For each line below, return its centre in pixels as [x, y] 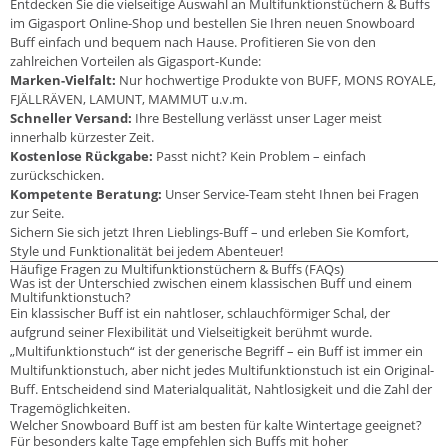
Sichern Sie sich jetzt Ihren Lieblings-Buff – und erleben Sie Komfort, [209, 232]
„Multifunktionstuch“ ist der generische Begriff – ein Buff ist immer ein [216, 351]
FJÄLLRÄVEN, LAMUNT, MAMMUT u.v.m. [128, 99]
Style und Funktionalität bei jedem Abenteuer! [146, 251]
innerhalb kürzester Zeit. [82, 137]
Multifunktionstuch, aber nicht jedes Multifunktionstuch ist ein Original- [222, 370]
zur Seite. [37, 213]
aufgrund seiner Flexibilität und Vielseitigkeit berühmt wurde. [191, 332]
